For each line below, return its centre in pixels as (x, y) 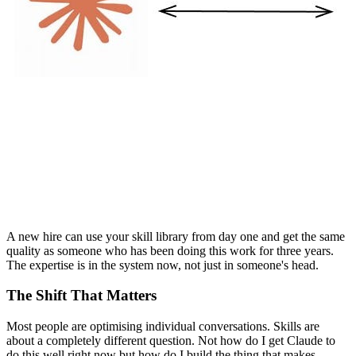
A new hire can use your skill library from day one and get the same (176, 236)
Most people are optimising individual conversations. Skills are (163, 326)
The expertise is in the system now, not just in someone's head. (163, 265)
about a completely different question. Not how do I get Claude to (171, 340)
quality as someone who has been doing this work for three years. (170, 250)
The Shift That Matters (81, 296)
